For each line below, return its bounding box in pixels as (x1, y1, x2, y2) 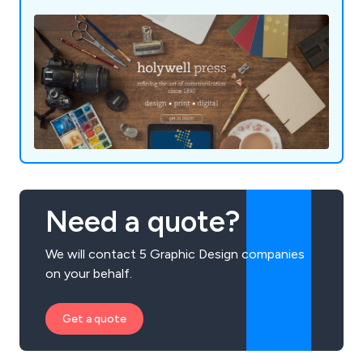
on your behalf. (45, 266, 132, 282)
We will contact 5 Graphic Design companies (45, 246, 305, 263)
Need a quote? (45, 204, 240, 240)
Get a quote (62, 312, 126, 327)
